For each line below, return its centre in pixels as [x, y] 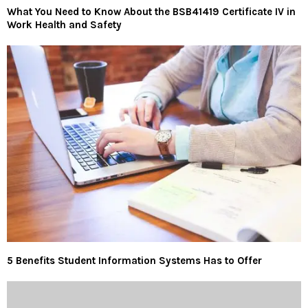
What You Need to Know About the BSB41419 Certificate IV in [151, 12]
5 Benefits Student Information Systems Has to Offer [134, 260]
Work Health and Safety [64, 25]
